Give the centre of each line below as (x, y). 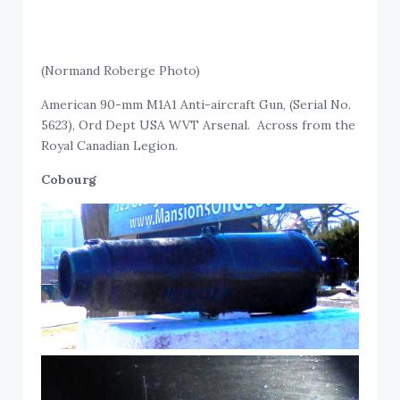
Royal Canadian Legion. (110, 146)
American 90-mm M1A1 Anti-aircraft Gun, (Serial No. (196, 105)
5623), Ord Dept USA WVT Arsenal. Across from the (199, 125)
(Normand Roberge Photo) (121, 71)
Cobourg (69, 180)
